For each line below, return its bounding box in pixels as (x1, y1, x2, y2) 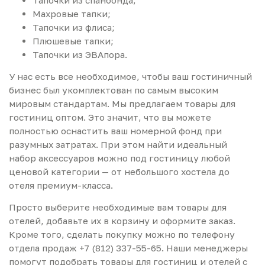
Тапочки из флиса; (33, 22, 115, 33)
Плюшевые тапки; (33, 35, 114, 47)
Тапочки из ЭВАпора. (33, 49, 127, 60)
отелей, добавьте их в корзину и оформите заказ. (9, 215, 235, 227)
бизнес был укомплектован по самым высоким (9, 85, 218, 96)
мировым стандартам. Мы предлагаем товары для (9, 98, 235, 109)
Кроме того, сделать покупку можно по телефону (9, 229, 235, 240)
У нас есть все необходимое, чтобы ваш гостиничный (9, 71, 252, 82)
